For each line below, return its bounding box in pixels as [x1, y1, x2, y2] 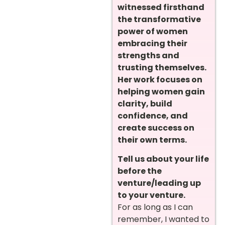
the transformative [118, 14, 201, 25]
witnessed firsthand [118, 2, 204, 13]
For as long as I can [118, 201, 193, 213]
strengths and [118, 50, 179, 61]
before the [118, 165, 162, 177]
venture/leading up [118, 177, 201, 189]
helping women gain [118, 86, 205, 97]
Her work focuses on [118, 74, 202, 85]
